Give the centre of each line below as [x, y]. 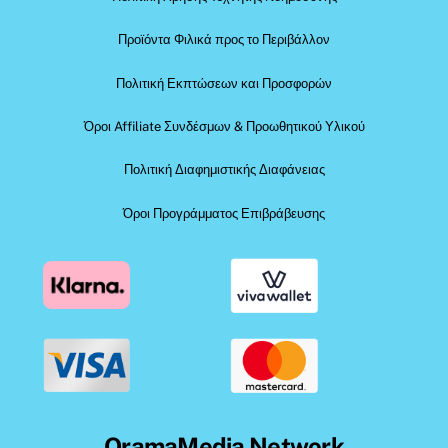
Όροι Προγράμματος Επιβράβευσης [224, 213]
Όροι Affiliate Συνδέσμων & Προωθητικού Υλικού [224, 127]
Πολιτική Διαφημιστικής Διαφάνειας [224, 170]
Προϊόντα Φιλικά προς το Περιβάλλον [224, 40]
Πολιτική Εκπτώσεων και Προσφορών [224, 83]
